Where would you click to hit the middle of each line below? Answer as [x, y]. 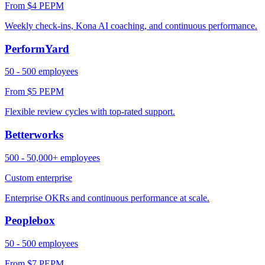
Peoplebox [30, 221]
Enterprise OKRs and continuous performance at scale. [107, 198]
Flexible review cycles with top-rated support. [90, 112]
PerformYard [37, 49]
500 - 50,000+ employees [52, 157]
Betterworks [34, 135]
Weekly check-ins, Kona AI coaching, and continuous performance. [131, 25]
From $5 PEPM [34, 92]
